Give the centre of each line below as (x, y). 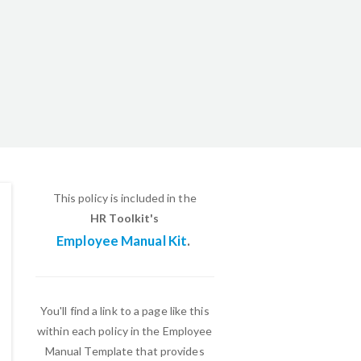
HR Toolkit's (125, 218)
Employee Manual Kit (122, 241)
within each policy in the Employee (125, 331)
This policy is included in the (124, 198)
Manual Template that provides (124, 351)
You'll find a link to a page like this (124, 311)
